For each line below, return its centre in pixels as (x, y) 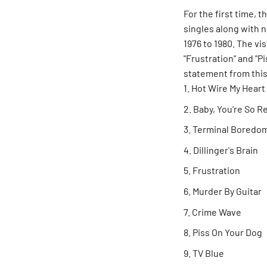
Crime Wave (217, 212)
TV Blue (208, 253)
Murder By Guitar (227, 191)
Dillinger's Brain (226, 150)
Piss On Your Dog (227, 232)
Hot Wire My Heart (228, 88)
